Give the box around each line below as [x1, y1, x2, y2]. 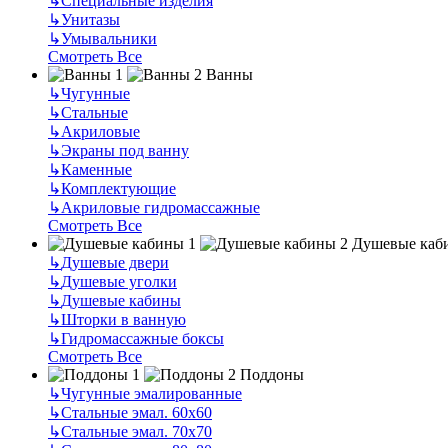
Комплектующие [61, 179, 176, 197]
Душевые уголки [61, 272, 177, 290]
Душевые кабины [61, 291, 181, 309]
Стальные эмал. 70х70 [61, 422, 212, 440]
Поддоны [240, 365, 304, 383]
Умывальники [61, 29, 157, 47]
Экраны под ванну [61, 141, 189, 159]
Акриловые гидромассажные [61, 198, 260, 216]
